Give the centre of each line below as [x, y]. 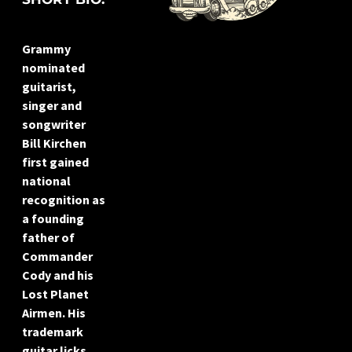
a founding [53, 219]
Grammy [46, 49]
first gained [55, 162]
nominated [53, 68]
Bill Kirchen [54, 143]
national [46, 181]
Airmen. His [54, 313]
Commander [57, 257]
